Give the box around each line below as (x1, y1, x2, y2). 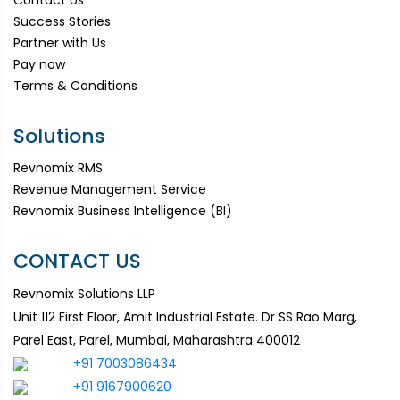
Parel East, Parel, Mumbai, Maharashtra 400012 (13, 330, 300, 349)
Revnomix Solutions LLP (13, 284, 155, 303)
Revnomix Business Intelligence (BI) (13, 201, 232, 220)
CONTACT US (13, 246, 141, 275)
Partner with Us (13, 33, 106, 52)
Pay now (13, 54, 65, 73)
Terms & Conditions (13, 76, 137, 95)
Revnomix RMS (13, 158, 103, 177)
